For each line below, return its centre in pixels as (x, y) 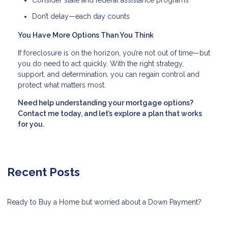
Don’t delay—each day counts (81, 16)
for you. (31, 124)
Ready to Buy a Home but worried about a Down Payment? (104, 202)
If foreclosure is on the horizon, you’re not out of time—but (114, 53)
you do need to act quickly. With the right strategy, (101, 64)
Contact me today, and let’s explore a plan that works (110, 114)
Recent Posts (44, 172)
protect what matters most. (62, 85)
